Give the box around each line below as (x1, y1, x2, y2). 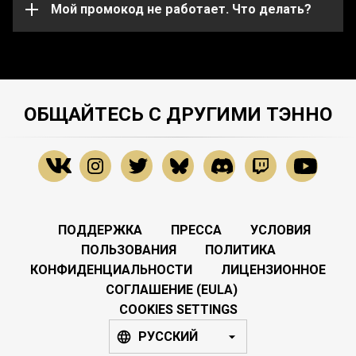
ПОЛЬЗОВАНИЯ (80, 242, 176, 258)
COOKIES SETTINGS (118, 302, 238, 318)
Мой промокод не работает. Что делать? (51, 2, 311, 17)
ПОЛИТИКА (204, 242, 276, 258)
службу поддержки (25, 2, 141, 17)
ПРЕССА (171, 222, 222, 238)
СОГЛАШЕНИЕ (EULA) (106, 282, 238, 298)
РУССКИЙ (138, 329, 198, 345)
